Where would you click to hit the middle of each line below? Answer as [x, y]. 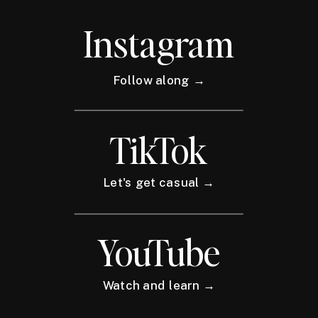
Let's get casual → [159, 183]
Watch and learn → [159, 286]
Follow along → [159, 81]
